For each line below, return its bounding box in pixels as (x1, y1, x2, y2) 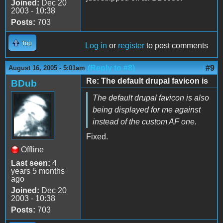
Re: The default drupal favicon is (86, 76, 208, 85)
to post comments (144, 41, 208, 50)
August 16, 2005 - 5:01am (8, 64, 85, 72)
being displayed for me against (93, 105, 201, 114)
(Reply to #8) (88, 63, 135, 72)
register (118, 41, 144, 50)
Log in (85, 41, 107, 50)
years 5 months (11, 166, 65, 175)
